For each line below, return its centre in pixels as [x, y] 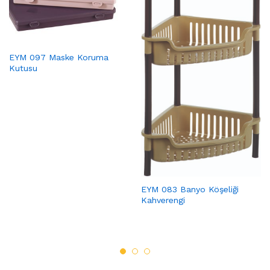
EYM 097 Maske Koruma [59, 57]
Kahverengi [163, 200]
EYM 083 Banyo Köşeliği [190, 189]
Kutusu [23, 68]
